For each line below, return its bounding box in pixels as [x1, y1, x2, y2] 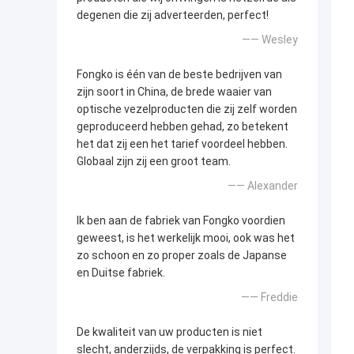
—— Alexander [228, 179, 298, 193]
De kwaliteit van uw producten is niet [77, 326, 262, 339]
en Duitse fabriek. [77, 266, 165, 280]
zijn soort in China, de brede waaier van [77, 85, 272, 99]
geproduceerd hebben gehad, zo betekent [77, 120, 288, 134]
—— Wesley [242, 33, 298, 47]
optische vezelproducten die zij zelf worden [77, 103, 297, 116]
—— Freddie [241, 291, 298, 304]
